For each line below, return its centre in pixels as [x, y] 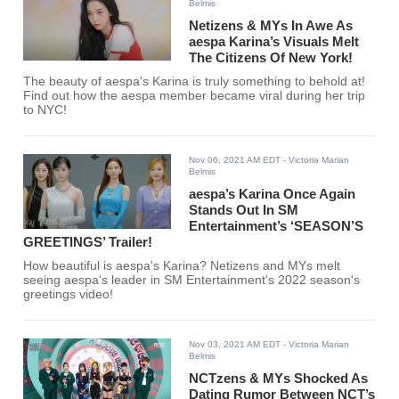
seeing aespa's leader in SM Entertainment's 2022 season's [192, 281]
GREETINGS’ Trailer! [88, 242]
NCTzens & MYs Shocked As [279, 379]
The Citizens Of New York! [271, 58]
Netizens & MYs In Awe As [271, 26]
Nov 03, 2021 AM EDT [235, 345]
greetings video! [69, 295]
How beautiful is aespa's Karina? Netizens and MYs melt [182, 266]
